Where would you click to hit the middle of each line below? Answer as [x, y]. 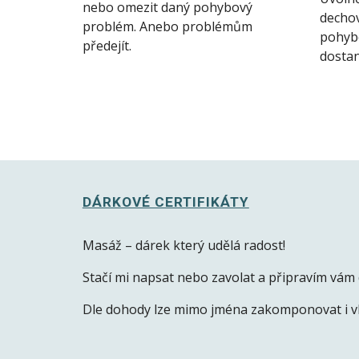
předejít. [108, 46]
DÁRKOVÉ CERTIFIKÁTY [165, 202]
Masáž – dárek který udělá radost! [185, 245]
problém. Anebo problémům [167, 27]
